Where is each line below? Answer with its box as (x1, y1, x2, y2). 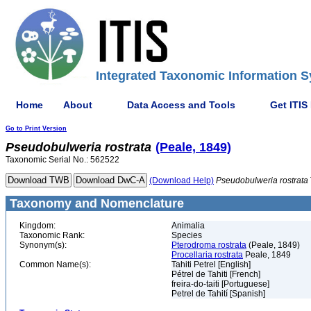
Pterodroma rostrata (171, 240, 246, 250)
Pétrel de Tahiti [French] (171, 269, 260, 279)
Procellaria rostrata (171, 250, 243, 260)
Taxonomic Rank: (19, 230, 85, 240)
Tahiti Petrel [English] (171, 260, 251, 269)
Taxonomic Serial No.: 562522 (6, 155, 119, 165)
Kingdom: (19, 221, 56, 230)
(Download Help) (149, 176, 214, 185)
